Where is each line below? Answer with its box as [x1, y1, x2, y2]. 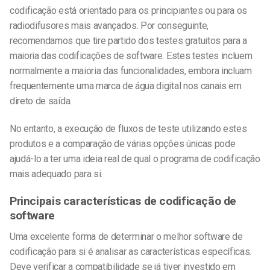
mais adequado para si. [10, 168, 102, 180]
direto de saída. [10, 95, 72, 107]
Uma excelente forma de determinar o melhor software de [10, 230, 243, 242]
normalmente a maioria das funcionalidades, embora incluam [10, 65, 252, 77]
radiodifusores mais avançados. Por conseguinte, [10, 20, 209, 32]
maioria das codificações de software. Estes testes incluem [10, 50, 253, 62]
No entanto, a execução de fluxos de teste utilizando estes [10, 123, 247, 135]
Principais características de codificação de [10, 194, 237, 209]
